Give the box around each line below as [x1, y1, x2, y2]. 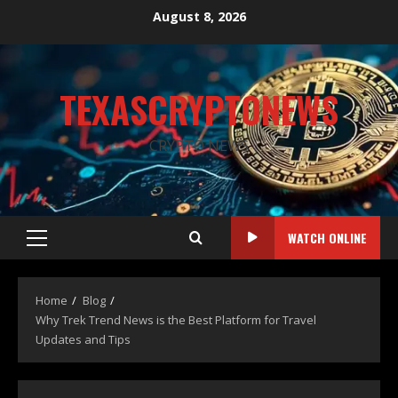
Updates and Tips [36, 331, 131, 347]
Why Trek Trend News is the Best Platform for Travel [36, 312, 316, 328]
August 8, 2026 [152, 7, 246, 25]
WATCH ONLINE [288, 228, 367, 247]
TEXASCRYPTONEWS [60, 83, 338, 136]
